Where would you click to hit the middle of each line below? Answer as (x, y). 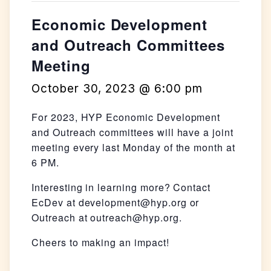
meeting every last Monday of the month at (133, 148)
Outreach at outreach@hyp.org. (107, 218)
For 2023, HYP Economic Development (126, 117)
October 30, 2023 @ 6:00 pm (117, 89)
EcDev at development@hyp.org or (116, 203)
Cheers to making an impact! (100, 243)
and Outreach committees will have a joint (132, 132)
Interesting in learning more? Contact (121, 188)
